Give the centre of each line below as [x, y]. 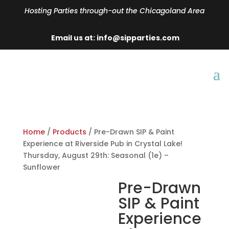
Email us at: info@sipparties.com [114, 38]
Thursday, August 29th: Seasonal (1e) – [96, 155]
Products [69, 132]
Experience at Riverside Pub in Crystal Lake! [102, 144]
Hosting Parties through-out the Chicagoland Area [114, 11]
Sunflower [41, 167]
